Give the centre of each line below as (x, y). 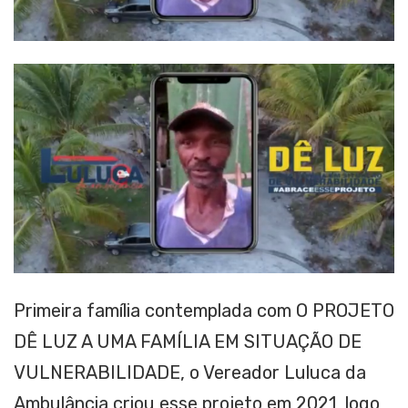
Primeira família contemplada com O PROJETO (204, 310)
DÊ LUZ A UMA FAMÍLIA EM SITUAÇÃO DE (188, 341)
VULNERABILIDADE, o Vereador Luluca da (190, 372)
